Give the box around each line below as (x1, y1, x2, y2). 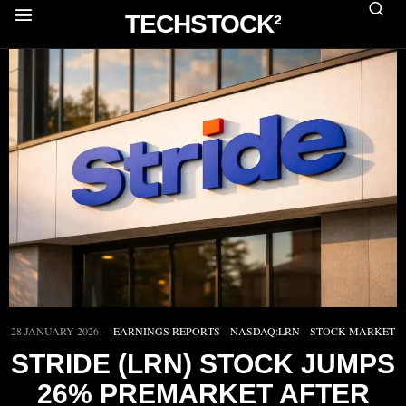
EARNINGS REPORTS (113, 324, 220, 339)
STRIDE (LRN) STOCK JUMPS (11, 349, 395, 380)
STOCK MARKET (310, 324, 395, 339)
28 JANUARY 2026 (11, 324, 99, 339)
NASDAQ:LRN (230, 324, 300, 339)
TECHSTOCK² (124, 10, 281, 38)
